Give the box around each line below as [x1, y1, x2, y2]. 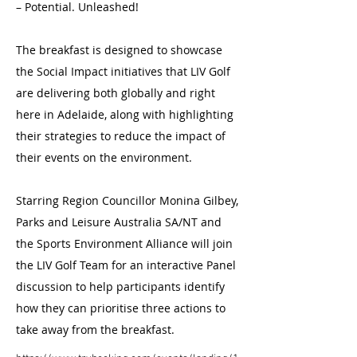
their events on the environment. [16, 150, 192, 165]
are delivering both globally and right [16, 85, 215, 100]
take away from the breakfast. [16, 322, 175, 337]
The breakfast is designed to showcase [16, 42, 222, 57]
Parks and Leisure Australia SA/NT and [16, 214, 222, 229]
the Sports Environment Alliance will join [16, 236, 233, 251]
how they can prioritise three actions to [16, 300, 226, 316]
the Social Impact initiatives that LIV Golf [16, 64, 230, 79]
